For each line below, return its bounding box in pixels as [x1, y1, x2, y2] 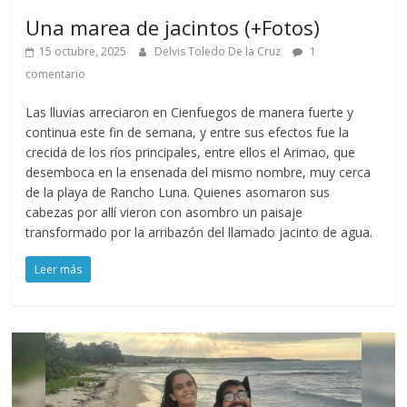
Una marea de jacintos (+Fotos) [25, 13, 321, 41]
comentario [25, 65, 86, 82]
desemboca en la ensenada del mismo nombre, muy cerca [25, 163, 372, 181]
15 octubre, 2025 [39, 43, 127, 59]
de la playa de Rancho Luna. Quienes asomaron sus [25, 183, 331, 201]
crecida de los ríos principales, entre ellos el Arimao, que [25, 143, 356, 161]
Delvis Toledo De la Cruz [154, 43, 284, 59]
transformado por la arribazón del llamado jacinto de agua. [25, 223, 373, 241]
